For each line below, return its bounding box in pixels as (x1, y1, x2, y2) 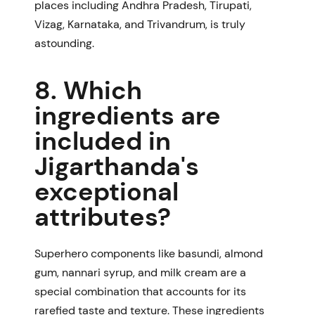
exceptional (34, 174, 179, 208)
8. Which (34, 73, 142, 107)
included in (34, 124, 171, 157)
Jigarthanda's (34, 149, 199, 183)
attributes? (34, 200, 171, 233)
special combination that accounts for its (34, 283, 246, 299)
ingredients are (34, 98, 221, 132)
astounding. (34, 35, 94, 51)
